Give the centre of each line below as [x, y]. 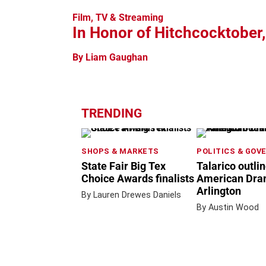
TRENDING [112, 113]
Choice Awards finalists [138, 178]
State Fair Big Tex [123, 166]
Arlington [219, 191]
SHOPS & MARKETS [120, 151]
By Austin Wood [228, 207]
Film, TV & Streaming [118, 17]
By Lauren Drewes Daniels [131, 195]
